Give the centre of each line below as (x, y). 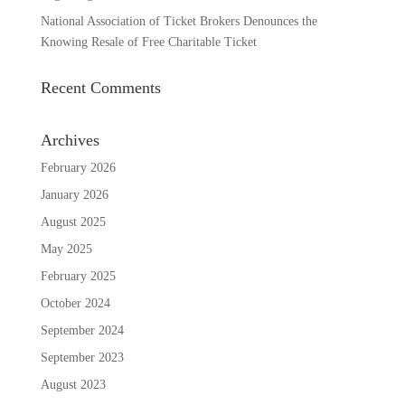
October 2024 (75, 303)
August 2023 (73, 384)
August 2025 (73, 221)
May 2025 (66, 249)
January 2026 (74, 194)
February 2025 (78, 276)
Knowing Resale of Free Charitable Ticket (148, 42)
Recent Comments (100, 87)
